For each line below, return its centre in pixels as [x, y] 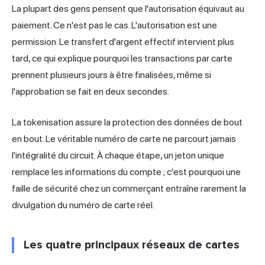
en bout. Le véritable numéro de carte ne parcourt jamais [124, 139]
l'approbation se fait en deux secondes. [91, 92]
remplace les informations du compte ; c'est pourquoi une [126, 172]
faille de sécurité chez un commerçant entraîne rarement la [129, 189]
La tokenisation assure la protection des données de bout [127, 122]
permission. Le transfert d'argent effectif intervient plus [123, 42]
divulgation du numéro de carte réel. [83, 205]
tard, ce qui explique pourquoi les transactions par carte [122, 59]
